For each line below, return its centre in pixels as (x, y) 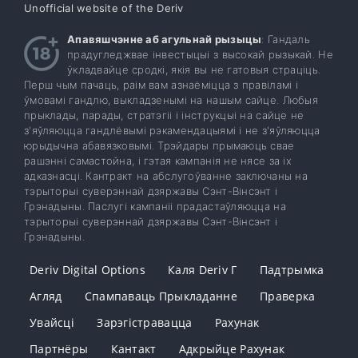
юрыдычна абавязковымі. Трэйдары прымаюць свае (159, 146)
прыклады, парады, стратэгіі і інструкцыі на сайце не (164, 115)
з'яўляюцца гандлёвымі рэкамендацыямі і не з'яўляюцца (172, 131)
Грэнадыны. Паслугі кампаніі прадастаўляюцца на (155, 207)
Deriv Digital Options (88, 270)
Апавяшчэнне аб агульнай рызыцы (165, 40)
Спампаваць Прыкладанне (161, 296)
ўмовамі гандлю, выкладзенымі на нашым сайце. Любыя (171, 100)
